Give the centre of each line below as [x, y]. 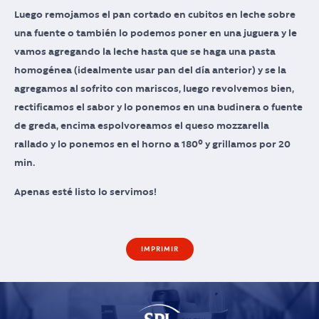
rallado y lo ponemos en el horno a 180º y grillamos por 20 [152, 144]
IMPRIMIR [159, 249]
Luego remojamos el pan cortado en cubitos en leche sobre [155, 15]
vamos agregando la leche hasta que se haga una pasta [145, 52]
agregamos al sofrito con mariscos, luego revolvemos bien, [154, 89]
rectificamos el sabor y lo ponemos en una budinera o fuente [158, 107]
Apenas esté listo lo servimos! [85, 192]
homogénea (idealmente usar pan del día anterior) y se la [150, 70]
